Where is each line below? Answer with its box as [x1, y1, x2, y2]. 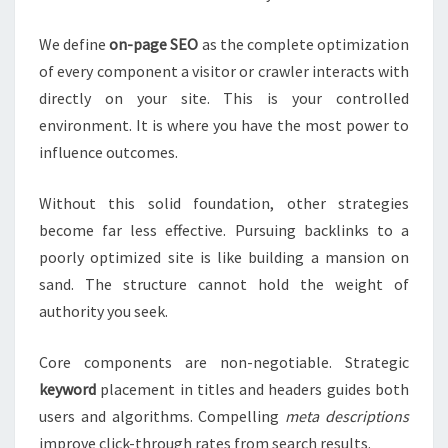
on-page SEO [109, 34, 199, 55]
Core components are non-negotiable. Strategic [39, 352, 409, 373]
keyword [39, 379, 96, 400]
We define [39, 34, 110, 55]
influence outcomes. [39, 142, 178, 163]
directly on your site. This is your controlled [39, 88, 409, 109]
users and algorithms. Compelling [39, 406, 286, 427]
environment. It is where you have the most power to [39, 115, 409, 136]
